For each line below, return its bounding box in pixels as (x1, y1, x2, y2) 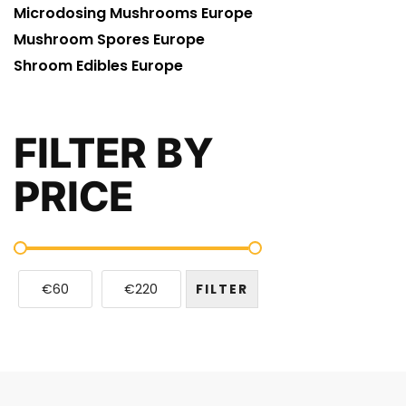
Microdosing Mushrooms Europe (14, 3, 253, 24)
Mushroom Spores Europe (14, 29, 205, 50)
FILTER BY (14, 128, 214, 178)
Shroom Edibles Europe (14, 55, 183, 76)
